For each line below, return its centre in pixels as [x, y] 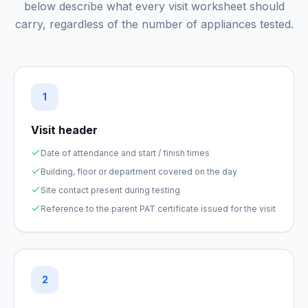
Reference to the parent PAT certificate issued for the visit [158, 209]
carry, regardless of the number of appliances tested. [154, 24]
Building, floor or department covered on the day [139, 172]
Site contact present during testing [110, 190]
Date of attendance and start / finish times [125, 153]
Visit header [64, 130]
